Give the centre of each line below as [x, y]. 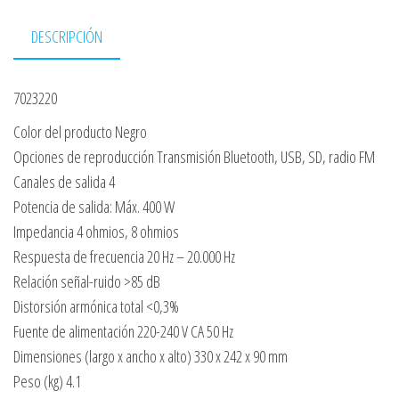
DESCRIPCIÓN [67, 37]
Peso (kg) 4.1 [47, 382]
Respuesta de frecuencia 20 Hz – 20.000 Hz [124, 257]
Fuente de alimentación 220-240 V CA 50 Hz [123, 332]
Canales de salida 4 [64, 182]
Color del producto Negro [80, 132]
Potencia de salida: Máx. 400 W [94, 207]
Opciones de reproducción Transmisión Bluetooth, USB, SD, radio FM [194, 157]
